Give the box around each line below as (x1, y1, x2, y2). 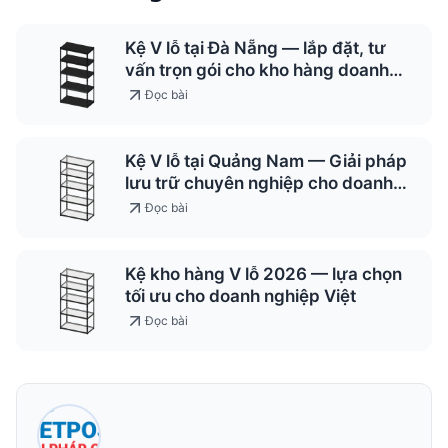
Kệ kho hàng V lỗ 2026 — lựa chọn (125, 264, 402, 285)
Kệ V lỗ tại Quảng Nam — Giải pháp (125, 151, 407, 172)
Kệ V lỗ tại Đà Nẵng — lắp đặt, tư (125, 38, 386, 59)
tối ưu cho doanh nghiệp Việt (125, 286, 356, 307)
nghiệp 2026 (125, 195, 229, 216)
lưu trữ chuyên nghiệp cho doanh (125, 173, 393, 194)
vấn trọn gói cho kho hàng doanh (125, 60, 389, 81)
